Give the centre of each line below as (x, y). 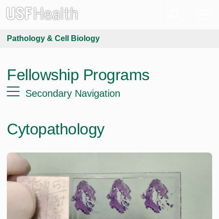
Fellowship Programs (78, 75)
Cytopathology (56, 129)
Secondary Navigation (73, 93)
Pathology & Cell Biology (53, 38)
